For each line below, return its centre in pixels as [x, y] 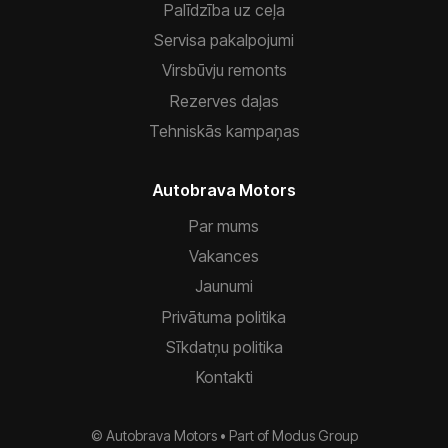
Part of [250, 435]
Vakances [224, 255]
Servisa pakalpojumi [224, 40]
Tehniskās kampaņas [224, 131]
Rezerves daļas [224, 100]
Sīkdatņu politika [224, 347]
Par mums [224, 225]
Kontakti [224, 377]
